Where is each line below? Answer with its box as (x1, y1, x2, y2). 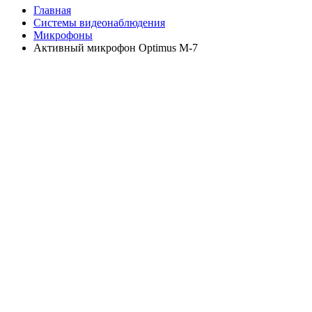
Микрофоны (33, 29, 93, 42)
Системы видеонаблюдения (33, 17, 165, 29)
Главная (33, 4, 71, 17)
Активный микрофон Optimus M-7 (33, 42, 198, 54)
